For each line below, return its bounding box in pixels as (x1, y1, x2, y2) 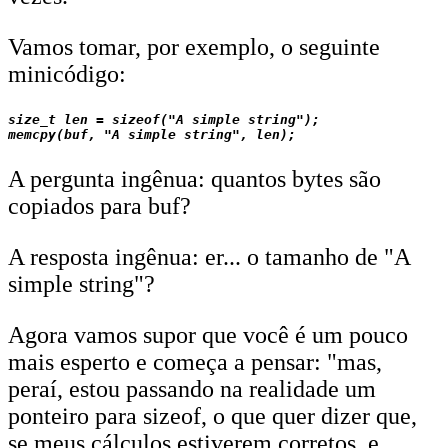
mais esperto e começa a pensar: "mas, (8, 349, 382, 375)
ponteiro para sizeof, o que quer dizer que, (8, 403, 417, 429)
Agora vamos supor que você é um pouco (8, 322, 408, 348)
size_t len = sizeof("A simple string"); (8, 112, 320, 127)
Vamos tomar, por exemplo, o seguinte (8, 34, 380, 60)
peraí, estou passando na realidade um (8, 376, 376, 402)
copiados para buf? (8, 193, 191, 219)
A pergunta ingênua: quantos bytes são (8, 166, 381, 192)
